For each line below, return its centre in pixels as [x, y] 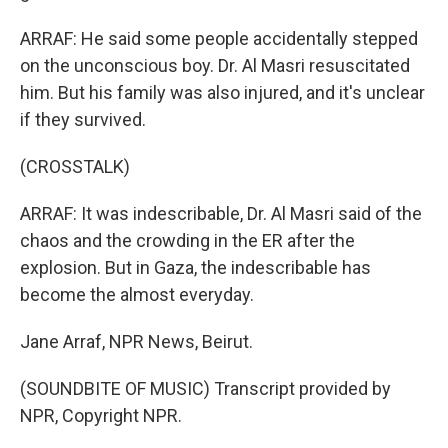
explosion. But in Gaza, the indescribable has [195, 267]
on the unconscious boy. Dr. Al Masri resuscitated [215, 65]
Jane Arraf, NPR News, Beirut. [136, 341]
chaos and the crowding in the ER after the [187, 240]
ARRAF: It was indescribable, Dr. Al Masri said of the [221, 213]
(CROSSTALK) [75, 166]
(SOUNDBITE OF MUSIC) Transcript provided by [205, 388]
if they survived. [83, 119]
